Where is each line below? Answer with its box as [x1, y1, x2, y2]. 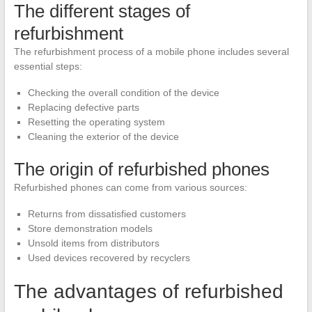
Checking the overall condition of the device [27, 86, 219, 98]
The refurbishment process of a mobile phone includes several [13, 45, 289, 57]
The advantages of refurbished [13, 280, 283, 302]
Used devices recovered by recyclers [27, 251, 190, 263]
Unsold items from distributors [27, 237, 159, 249]
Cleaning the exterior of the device [27, 130, 179, 142]
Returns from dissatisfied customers [27, 208, 186, 219]
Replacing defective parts [27, 101, 139, 113]
